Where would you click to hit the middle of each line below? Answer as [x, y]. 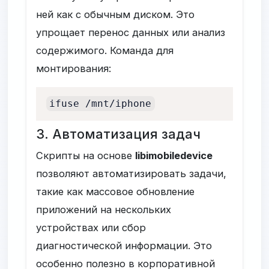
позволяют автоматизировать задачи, [131, 173]
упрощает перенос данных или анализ [131, 32]
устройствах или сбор [91, 227]
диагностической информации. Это [124, 245]
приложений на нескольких [104, 209]
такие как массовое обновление [116, 191]
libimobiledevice [174, 155]
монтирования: [74, 68]
